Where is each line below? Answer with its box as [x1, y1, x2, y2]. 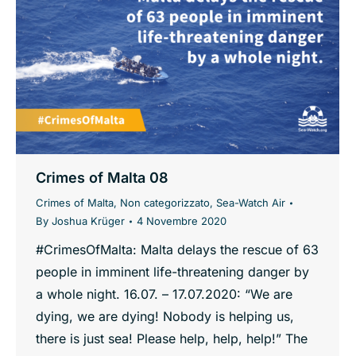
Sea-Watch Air [216, 196, 285, 210]
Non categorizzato [120, 196, 210, 210]
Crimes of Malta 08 [36, 169, 168, 187]
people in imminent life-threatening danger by [36, 264, 309, 281]
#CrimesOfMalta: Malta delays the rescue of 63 [36, 242, 319, 258]
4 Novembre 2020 [137, 215, 226, 228]
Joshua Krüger [52, 215, 125, 228]
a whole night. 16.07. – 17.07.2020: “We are [36, 286, 292, 303]
